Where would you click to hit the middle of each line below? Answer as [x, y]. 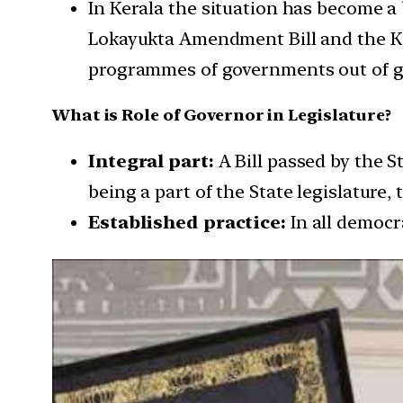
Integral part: [153, 161]
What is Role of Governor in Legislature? [222, 115]
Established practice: [189, 223]
